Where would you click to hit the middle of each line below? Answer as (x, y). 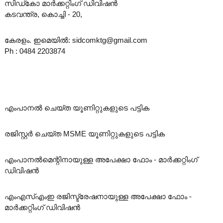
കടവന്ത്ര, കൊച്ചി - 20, (43, 14)
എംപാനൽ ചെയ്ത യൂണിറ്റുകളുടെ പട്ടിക (77, 108)
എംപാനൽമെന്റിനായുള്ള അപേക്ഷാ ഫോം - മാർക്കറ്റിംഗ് (101, 160)
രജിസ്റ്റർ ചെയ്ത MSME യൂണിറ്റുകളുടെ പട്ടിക (84, 134)
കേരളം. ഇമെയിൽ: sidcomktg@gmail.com (76, 40)
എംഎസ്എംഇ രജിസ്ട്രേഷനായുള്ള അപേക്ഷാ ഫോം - (98, 196)
